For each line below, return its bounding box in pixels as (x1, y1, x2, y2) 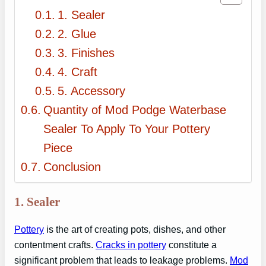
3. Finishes (58, 46, 115, 59)
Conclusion (43, 160, 101, 173)
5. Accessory (58, 84, 126, 97)
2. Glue (58, 27, 97, 40)
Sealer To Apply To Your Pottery (43, 122, 210, 135)
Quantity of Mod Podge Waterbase (43, 103, 226, 116)
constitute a (166, 239, 217, 251)
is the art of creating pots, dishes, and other (44, 224, 226, 235)
